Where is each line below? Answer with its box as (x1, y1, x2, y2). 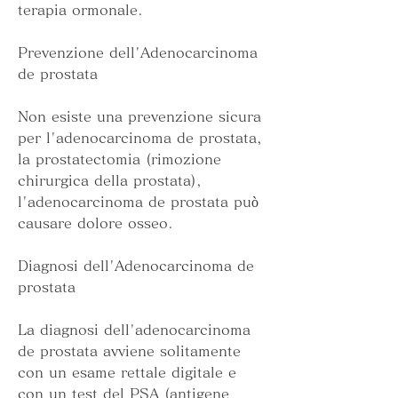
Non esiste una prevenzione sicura (18, 109, 261, 124)
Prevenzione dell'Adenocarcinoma (18, 45, 258, 60)
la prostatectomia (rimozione (18, 152, 221, 167)
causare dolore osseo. (18, 216, 173, 231)
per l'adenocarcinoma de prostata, (18, 131, 262, 146)
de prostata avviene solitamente (18, 344, 241, 359)
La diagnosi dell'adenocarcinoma (18, 322, 251, 338)
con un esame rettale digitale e (18, 365, 236, 380)
